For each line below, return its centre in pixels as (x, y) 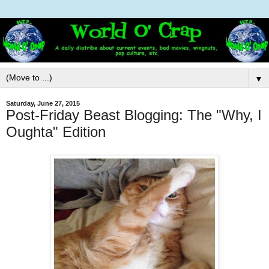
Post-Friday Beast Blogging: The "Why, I (134, 115)
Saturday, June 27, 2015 (43, 104)
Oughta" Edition (56, 132)
